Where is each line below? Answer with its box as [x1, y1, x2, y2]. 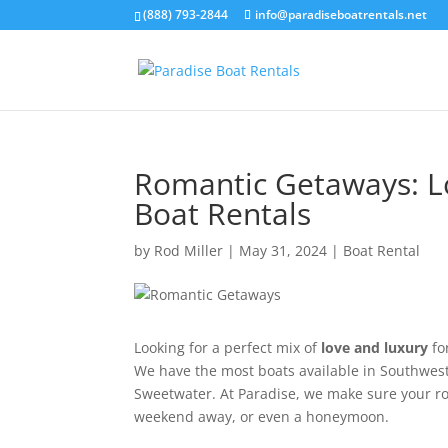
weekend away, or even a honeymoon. [134, 407, 390, 426]
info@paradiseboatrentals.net [255, 6, 428, 23]
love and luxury [321, 338, 429, 357]
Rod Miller [154, 241, 224, 260]
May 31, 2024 [239, 241, 328, 260]
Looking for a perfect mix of [134, 338, 322, 357]
